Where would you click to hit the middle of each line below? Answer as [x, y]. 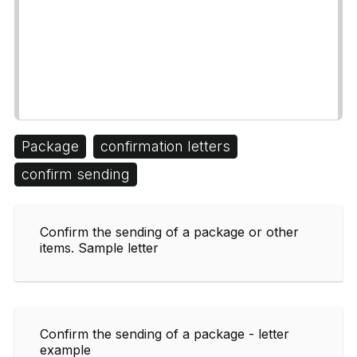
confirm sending [76, 174]
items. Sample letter [99, 247]
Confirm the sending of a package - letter [165, 333]
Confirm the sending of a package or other [169, 231]
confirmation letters [165, 146]
